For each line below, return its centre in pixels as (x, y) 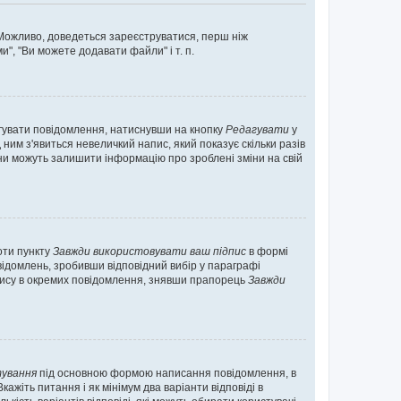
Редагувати (257, 130)
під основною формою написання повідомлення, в (166, 373)
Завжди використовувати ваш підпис (149, 252)
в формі (267, 252)
